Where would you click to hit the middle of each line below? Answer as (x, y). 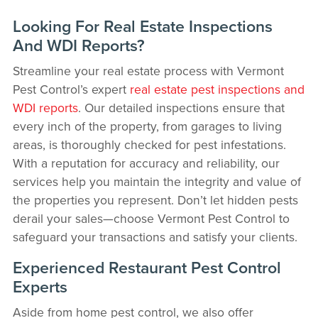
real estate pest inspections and (217, 89)
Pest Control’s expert (71, 89)
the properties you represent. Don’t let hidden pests (155, 200)
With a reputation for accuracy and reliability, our (146, 163)
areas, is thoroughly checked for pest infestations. (149, 145)
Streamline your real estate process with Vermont (148, 71)
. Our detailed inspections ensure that (181, 108)
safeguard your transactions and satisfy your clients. (155, 237)
